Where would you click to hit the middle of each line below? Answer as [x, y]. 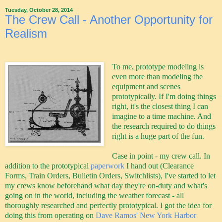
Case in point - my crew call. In [161, 156]
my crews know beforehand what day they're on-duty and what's [106, 186]
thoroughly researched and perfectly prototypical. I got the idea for [108, 206]
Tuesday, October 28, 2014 [39, 10]
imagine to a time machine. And [161, 116]
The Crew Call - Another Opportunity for [109, 19]
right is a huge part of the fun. [158, 136]
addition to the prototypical [48, 166]
